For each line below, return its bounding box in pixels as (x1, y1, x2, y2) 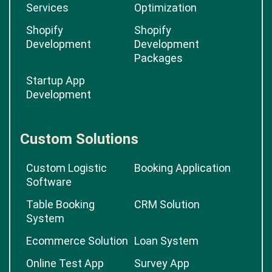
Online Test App (26, 257, 104, 270)
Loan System (134, 234, 199, 247)
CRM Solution (134, 198, 200, 211)
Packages (134, 52, 183, 64)
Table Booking (26, 198, 95, 211)
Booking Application (134, 161, 231, 174)
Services (26, 1, 69, 14)
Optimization (134, 1, 197, 14)
